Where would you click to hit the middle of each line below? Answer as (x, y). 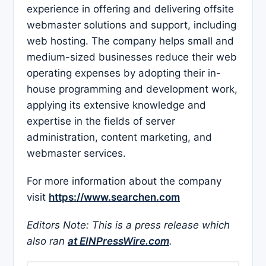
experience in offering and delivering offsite (130, 9)
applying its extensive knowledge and (116, 105)
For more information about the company (124, 181)
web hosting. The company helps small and (130, 41)
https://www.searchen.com (114, 197)
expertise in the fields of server (101, 121)
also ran (47, 241)
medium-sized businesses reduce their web (132, 57)
